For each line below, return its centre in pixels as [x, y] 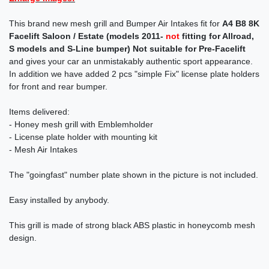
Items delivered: [39, 112]
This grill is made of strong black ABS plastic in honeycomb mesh [132, 225]
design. [23, 238]
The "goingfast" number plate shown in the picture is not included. [134, 175]
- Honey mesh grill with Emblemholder [81, 125]
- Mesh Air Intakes [43, 150]
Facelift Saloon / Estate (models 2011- [87, 36]
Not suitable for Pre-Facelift [188, 49]
